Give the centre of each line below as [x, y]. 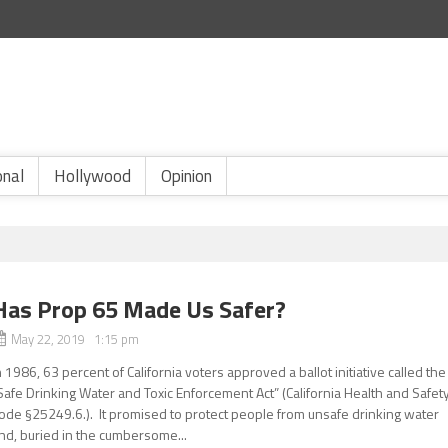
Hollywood [92, 176]
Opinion [186, 176]
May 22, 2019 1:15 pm [75, 339]
